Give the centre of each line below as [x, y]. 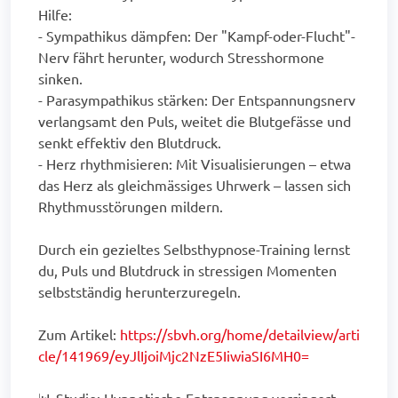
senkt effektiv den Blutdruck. [130, 142]
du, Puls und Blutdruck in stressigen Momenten [187, 270]
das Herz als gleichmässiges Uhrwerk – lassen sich [195, 184]
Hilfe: [55, 14]
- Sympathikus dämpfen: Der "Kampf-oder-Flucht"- [197, 35]
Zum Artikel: [79, 334]
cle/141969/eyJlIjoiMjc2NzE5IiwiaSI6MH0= [174, 355]
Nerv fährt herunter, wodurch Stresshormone [181, 56]
